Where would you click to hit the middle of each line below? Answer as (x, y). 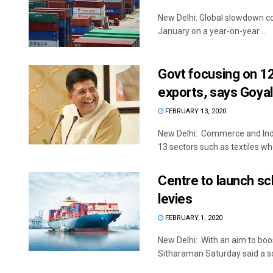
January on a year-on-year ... (212, 31)
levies (175, 199)
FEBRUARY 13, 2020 (195, 112)
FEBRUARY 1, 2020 (193, 218)
